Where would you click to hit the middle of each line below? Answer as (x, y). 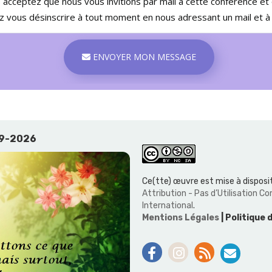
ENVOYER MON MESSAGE (165, 57)
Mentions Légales (182, 218)
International (168, 206)
